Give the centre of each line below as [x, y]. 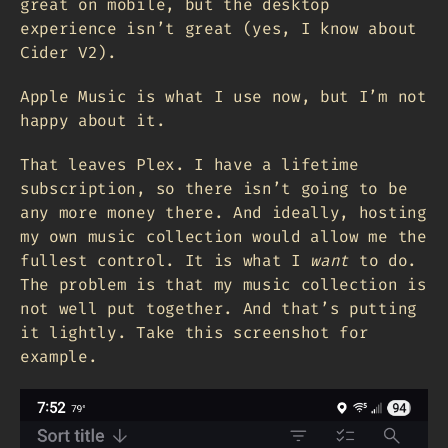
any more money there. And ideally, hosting [223, 212]
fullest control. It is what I [165, 260]
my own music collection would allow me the [223, 236]
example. [59, 356]
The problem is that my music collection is [223, 284]
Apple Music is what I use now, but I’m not [223, 96]
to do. [383, 260]
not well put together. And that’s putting [218, 308]
